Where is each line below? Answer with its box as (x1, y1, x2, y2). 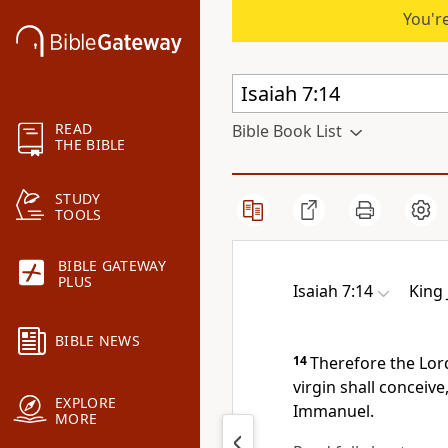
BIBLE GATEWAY (58, 256, 166, 276)
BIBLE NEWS (55, 331, 140, 351)
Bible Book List (232, 120, 342, 142)
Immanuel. (293, 400, 374, 422)
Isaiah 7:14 (293, 280, 373, 302)
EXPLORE (55, 393, 117, 413)
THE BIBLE (55, 135, 126, 155)
